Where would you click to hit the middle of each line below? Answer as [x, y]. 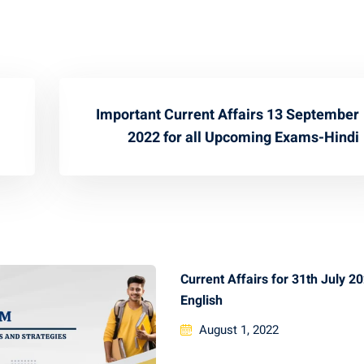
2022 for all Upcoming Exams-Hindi [243, 137]
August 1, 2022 [239, 330]
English [202, 300]
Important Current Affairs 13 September [227, 115]
